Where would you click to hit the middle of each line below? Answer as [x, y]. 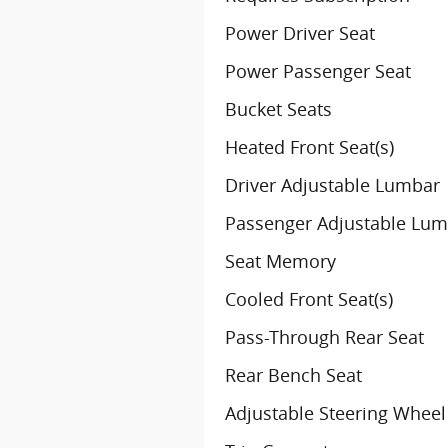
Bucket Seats [278, 109]
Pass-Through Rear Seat [324, 337]
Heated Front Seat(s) [309, 147]
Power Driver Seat [300, 33]
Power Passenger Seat [318, 71]
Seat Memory [280, 261]
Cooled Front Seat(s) [309, 299]
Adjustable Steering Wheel [335, 413]
